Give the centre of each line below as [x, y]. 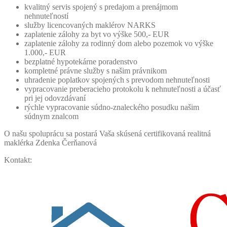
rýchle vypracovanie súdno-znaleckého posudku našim [112, 107]
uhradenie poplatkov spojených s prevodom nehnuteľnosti [117, 80]
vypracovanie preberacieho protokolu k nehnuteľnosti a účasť [123, 89]
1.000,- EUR [45, 53]
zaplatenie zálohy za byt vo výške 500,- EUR [97, 34]
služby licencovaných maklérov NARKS [90, 25]
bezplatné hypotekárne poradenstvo [81, 62]
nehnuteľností [46, 16]
